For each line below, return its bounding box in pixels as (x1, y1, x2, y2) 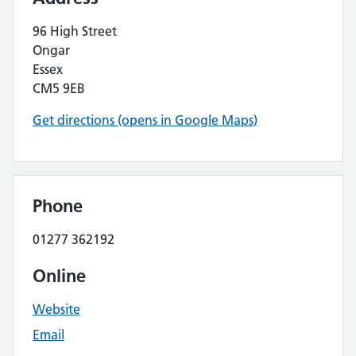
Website (33, 301, 80, 317)
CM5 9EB (33, 80, 85, 96)
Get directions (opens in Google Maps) (33, 112, 257, 128)
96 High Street (33, 23, 117, 39)
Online (33, 265, 86, 287)
